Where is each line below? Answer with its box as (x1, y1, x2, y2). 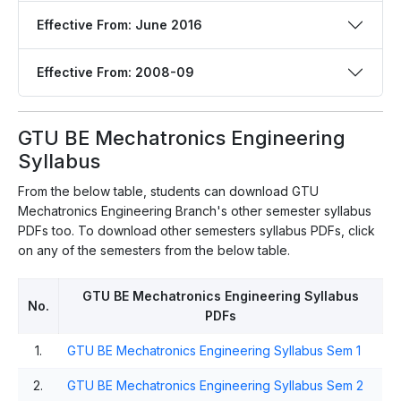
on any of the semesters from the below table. (18, 242, 290, 258)
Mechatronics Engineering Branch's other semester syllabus (18, 202, 371, 218)
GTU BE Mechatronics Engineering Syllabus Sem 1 (67, 342, 361, 358)
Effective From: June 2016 (37, 16, 202, 32)
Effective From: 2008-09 (37, 64, 194, 80)
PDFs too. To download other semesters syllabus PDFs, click (18, 222, 375, 238)
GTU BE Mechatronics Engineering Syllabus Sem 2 (67, 377, 363, 393)
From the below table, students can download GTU (18, 183, 319, 199)
